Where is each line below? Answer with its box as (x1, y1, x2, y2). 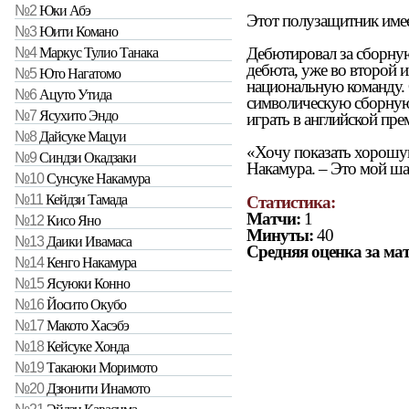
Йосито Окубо (47, 297, 126, 313)
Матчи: (246, 209, 300, 229)
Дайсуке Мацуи (39, 129, 126, 145)
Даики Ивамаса (47, 234, 131, 250)
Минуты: (246, 225, 313, 246)
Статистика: (246, 193, 335, 213)
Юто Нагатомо (39, 66, 121, 82)
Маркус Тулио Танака (39, 45, 158, 61)
